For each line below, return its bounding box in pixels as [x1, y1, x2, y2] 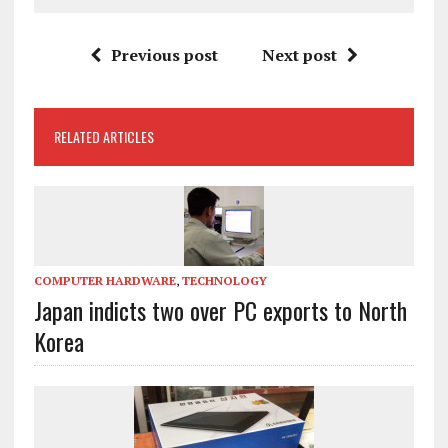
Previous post [110, 43, 218, 66]
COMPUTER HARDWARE [33, 272, 176, 288]
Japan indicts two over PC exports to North [33, 291, 407, 328]
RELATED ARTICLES [53, 125, 154, 147]
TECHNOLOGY [181, 272, 267, 288]
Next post [261, 43, 337, 66]
